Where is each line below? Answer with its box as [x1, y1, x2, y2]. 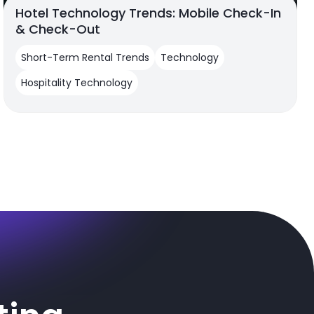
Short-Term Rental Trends [21, 50, 150, 65]
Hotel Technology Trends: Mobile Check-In [15, 4, 282, 22]
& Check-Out [15, 20, 101, 39]
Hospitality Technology [21, 76, 133, 90]
